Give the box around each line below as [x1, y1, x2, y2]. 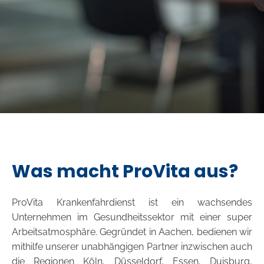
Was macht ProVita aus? [12, 159, 238, 184]
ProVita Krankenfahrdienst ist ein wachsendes [12, 197, 252, 208]
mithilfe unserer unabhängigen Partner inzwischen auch [12, 241, 252, 252]
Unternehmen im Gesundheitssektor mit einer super [12, 212, 252, 223]
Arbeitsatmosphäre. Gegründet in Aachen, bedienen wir [12, 226, 252, 237]
